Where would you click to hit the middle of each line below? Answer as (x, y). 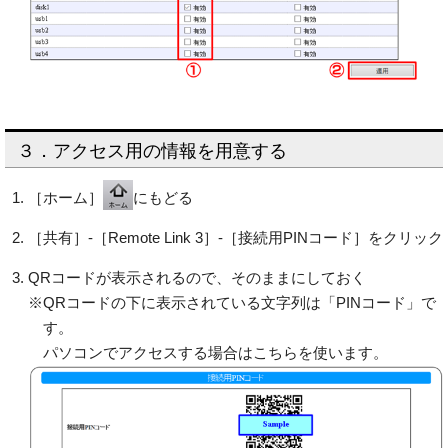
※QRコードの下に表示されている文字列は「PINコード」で (231, 302)
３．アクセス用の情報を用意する (152, 150)
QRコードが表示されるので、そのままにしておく (196, 277)
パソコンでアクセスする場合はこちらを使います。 (215, 352)
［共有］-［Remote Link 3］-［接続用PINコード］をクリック (235, 237)
